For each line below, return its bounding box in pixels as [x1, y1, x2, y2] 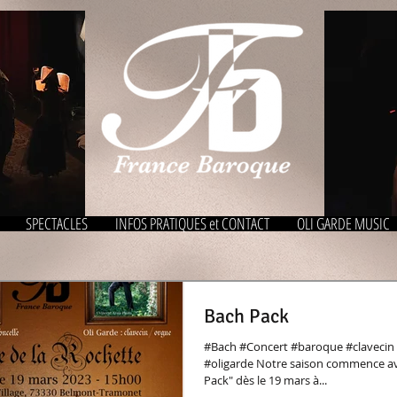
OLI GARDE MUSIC [297, 213, 390, 234]
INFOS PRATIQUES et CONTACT [115, 213, 269, 234]
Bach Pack [204, 304, 289, 328]
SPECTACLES [26, 213, 88, 234]
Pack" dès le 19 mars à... [204, 372, 327, 388]
